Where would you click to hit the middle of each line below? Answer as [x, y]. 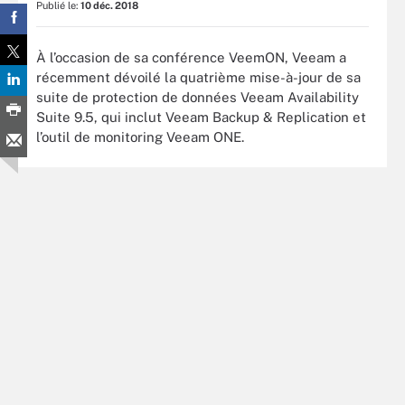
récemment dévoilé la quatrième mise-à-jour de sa [198, 77]
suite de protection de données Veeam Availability [198, 97]
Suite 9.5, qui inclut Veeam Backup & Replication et [201, 117]
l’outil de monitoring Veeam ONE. [140, 137]
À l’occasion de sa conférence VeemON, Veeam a [191, 57]
